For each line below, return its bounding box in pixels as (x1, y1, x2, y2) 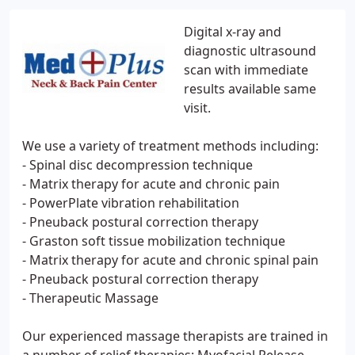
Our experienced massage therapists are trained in (22, 327, 328, 345)
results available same (184, 80, 316, 97)
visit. (184, 99, 211, 116)
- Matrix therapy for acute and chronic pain (22, 175, 280, 193)
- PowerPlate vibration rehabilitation (22, 194, 239, 212)
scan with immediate (184, 61, 308, 78)
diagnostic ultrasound (184, 42, 316, 59)
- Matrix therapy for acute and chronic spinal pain (22, 251, 319, 269)
